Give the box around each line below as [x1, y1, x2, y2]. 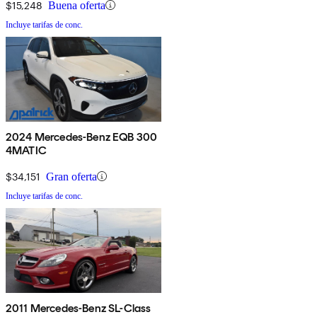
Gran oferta [46, 170, 97, 183]
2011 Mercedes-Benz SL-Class [6, 301, 151, 315]
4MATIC [6, 143, 47, 157]
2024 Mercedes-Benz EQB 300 [6, 129, 158, 144]
